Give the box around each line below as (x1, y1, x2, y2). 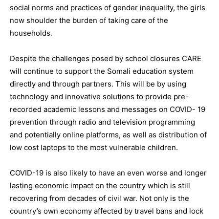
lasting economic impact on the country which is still (10, 181, 190, 191)
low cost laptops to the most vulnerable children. (10, 143, 178, 153)
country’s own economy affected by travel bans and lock (10, 206, 203, 216)
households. (10, 28, 52, 38)
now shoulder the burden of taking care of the (10, 16, 168, 25)
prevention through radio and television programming (10, 117, 195, 127)
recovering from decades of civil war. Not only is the (10, 194, 189, 203)
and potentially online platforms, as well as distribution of (10, 130, 207, 140)
